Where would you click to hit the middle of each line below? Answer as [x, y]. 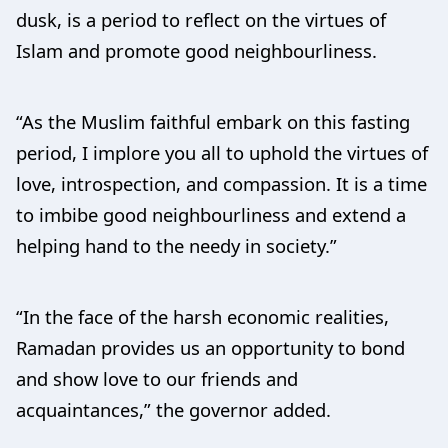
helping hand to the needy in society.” [176, 245]
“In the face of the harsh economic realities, [202, 316]
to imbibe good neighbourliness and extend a [211, 214]
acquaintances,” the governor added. [188, 409]
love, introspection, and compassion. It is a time [221, 183]
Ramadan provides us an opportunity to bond [210, 347]
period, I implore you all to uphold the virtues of [222, 152]
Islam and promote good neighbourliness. [196, 50]
